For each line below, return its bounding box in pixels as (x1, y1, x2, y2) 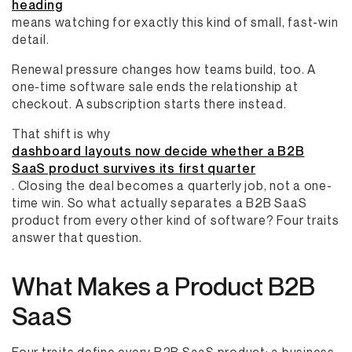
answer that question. (12, 229, 142, 245)
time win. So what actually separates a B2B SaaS (12, 195, 307, 211)
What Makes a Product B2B (12, 271, 315, 301)
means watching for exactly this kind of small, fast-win (12, 14, 339, 30)
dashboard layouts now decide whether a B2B (12, 143, 305, 159)
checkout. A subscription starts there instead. (12, 96, 287, 112)
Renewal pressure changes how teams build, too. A (12, 61, 316, 77)
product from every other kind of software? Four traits (12, 212, 339, 228)
